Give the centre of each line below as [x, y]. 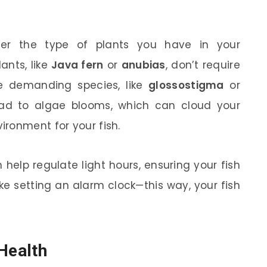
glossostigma [186, 86]
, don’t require [203, 65]
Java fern [77, 65]
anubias [143, 65]
